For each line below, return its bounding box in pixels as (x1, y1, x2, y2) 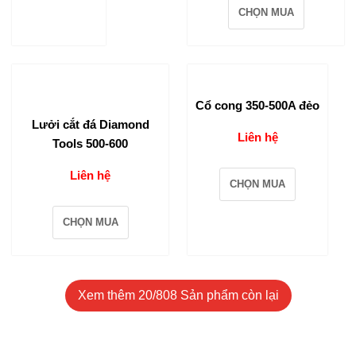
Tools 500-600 (52, 137, 128, 151)
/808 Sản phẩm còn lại (152, 288, 279, 303)
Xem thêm (77, 288, 138, 303)
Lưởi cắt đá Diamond (31, 118, 149, 132)
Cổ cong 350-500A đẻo (195, 99, 319, 113)
